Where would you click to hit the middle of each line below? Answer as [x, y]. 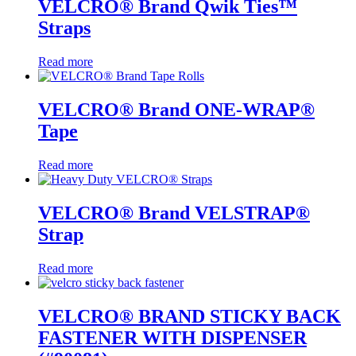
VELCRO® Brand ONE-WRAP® [176, 110]
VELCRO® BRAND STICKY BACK [190, 316]
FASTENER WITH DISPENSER [172, 337]
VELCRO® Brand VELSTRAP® [174, 213]
